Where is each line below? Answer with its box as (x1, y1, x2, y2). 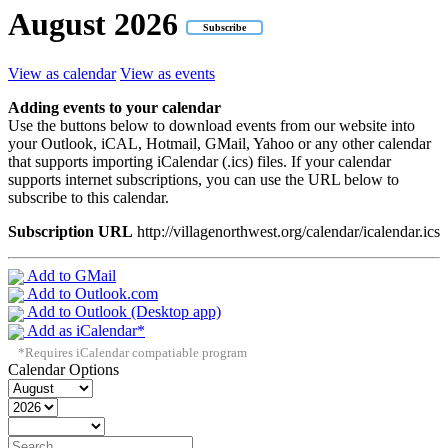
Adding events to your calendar (8, 98, 221, 116)
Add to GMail (24, 266, 116, 284)
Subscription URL (8, 222, 133, 240)
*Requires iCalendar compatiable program (18, 345, 247, 361)
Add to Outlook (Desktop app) (24, 303, 221, 321)
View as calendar (8, 64, 116, 82)
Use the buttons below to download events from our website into (8, 116, 415, 134)
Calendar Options (8, 361, 119, 379)
